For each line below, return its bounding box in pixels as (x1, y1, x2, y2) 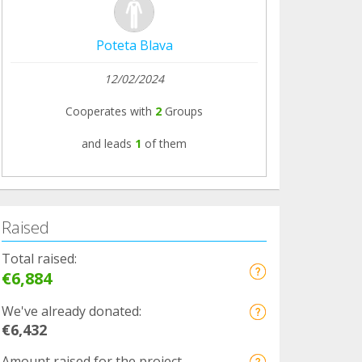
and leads (82, 135, 132, 151)
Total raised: (2, 249, 77, 267)
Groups (162, 103, 203, 119)
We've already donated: (2, 301, 141, 320)
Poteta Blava (95, 36, 173, 54)
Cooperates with (65, 103, 152, 119)
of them (145, 135, 187, 151)
